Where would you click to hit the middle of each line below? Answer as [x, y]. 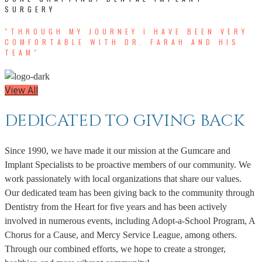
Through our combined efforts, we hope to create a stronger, [115, 249]
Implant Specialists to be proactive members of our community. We [128, 165]
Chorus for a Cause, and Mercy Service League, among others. [121, 235]
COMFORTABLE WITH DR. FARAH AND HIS [122, 42]
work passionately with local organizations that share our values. [123, 179]
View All [21, 90]
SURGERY [30, 9]
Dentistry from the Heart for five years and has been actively [116, 207]
